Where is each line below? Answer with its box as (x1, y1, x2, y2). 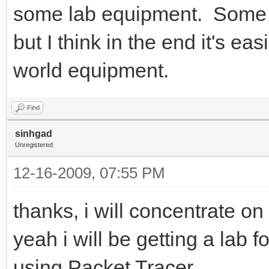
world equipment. (13, 58, 169, 82)
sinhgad (15, 128, 52, 139)
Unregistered (15, 141, 53, 148)
